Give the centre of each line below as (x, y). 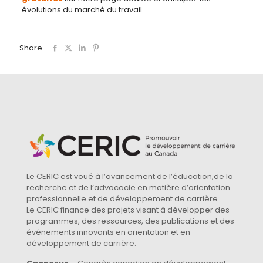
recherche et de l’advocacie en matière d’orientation (128, 187)
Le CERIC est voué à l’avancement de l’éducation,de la (130, 176)
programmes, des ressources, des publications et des (130, 221)
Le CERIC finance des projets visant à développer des (128, 210)
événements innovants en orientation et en (108, 232)
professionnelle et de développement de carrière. (123, 198)
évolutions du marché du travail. (82, 9)
